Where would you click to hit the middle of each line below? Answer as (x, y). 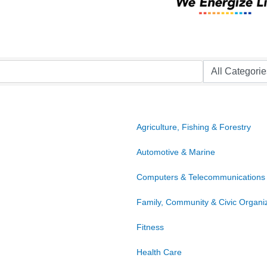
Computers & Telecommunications (201, 177)
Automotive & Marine (176, 152)
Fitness (150, 227)
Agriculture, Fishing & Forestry (194, 127)
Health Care (159, 252)
